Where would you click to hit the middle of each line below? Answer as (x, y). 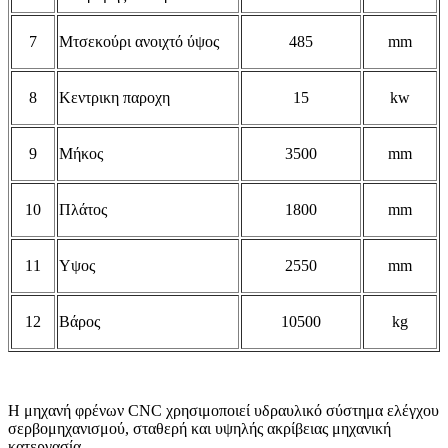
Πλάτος (83, 210)
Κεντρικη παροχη (114, 98)
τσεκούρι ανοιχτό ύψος (146, 42)
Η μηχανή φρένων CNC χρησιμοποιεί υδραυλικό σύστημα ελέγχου (223, 411)
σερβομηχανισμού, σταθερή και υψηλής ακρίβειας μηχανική (199, 429)
